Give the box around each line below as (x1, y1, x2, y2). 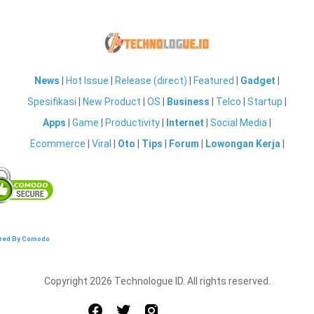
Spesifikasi (27, 96, 76, 107)
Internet (166, 117, 204, 128)
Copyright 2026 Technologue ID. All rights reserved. (43, 275, 271, 287)
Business (167, 96, 210, 107)
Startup (247, 96, 282, 107)
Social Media (210, 117, 267, 128)
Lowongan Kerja (205, 138, 280, 149)
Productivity (105, 117, 160, 128)
